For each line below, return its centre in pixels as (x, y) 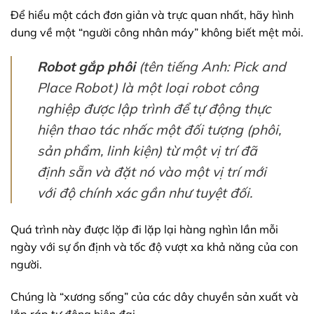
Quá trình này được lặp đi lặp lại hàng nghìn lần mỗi (144, 230)
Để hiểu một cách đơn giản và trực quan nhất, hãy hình (152, 15)
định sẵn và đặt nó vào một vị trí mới (152, 172)
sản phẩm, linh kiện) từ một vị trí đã (147, 151)
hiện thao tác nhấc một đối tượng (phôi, (159, 130)
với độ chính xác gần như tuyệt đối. (145, 193)
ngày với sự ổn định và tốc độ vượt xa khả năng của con (154, 247)
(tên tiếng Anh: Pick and (211, 67)
